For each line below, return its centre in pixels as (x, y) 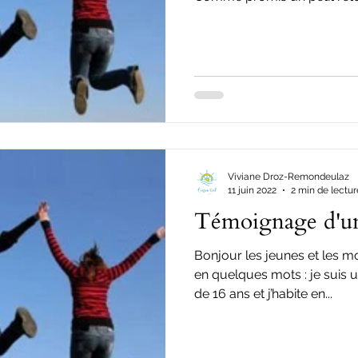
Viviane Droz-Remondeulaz (288, 177)
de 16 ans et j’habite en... (263, 294)
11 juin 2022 (252, 190)
